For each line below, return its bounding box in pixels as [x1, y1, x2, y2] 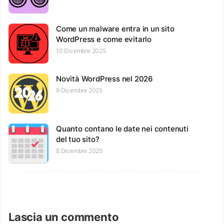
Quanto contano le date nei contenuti [56, 123, 188, 133]
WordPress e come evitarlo [56, 34, 152, 44]
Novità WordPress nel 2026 [56, 73, 153, 83]
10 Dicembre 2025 [56, 46, 106, 54]
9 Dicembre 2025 [56, 86, 102, 94]
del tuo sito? [56, 134, 99, 144]
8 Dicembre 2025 [56, 146, 102, 154]
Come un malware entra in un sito [56, 23, 174, 33]
